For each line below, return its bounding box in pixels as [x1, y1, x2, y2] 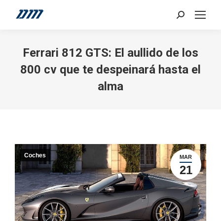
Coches [24, 152, 46, 159]
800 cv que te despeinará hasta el [20, 63, 201, 76]
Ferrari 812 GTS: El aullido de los [23, 46, 198, 60]
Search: [176, 12, 200, 21]
